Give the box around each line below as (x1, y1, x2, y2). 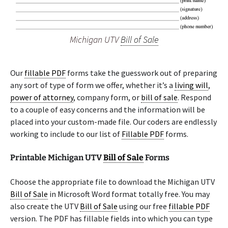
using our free (118, 201, 168, 211)
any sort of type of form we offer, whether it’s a (10, 80, 175, 90)
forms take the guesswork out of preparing (66, 68, 217, 78)
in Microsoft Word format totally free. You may (48, 189, 210, 199)
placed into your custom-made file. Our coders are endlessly (10, 117, 217, 127)
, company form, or (73, 92, 141, 102)
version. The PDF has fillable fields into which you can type (10, 213, 213, 223)
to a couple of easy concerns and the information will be (10, 104, 205, 115)
